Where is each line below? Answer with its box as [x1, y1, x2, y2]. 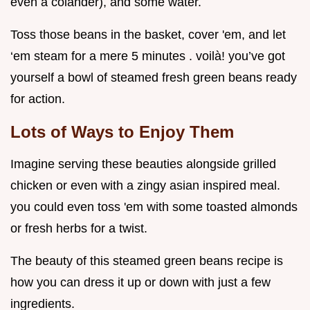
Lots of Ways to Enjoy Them [10, 122, 234, 142]
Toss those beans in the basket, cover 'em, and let [10, 28, 286, 42]
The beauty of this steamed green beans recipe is [10, 254, 283, 268]
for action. [10, 92, 65, 107]
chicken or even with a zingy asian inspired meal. [10, 179, 280, 193]
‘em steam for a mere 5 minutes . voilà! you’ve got [10, 49, 285, 64]
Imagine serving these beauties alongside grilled [10, 157, 276, 172]
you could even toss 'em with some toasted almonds [10, 200, 298, 215]
